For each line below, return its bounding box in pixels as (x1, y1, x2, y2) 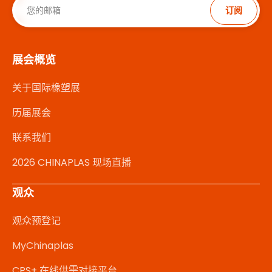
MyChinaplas (12, 238, 73, 253)
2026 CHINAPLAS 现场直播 (12, 155, 131, 169)
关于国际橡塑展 (12, 80, 80, 95)
